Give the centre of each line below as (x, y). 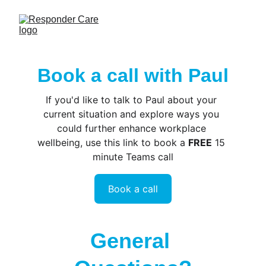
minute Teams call (133, 157)
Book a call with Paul (133, 75)
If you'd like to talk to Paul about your (133, 100)
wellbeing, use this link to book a (113, 142)
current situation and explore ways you (133, 114)
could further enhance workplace (133, 128)
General (133, 241)
